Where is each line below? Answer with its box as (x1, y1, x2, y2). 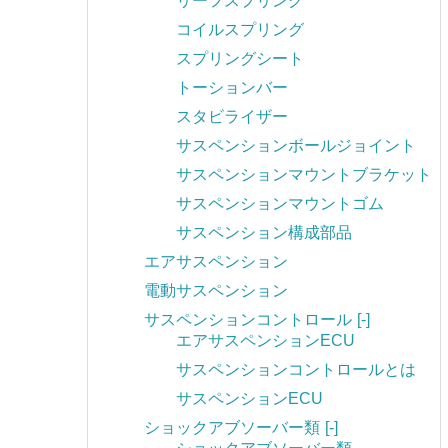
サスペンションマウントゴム (176, 195, 384, 213)
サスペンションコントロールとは (176, 361, 416, 379)
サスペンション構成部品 (176, 224, 352, 242)
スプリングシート (176, 50, 304, 68)
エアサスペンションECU (176, 332, 355, 350)
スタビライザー (176, 108, 288, 126)
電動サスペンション (144, 282, 288, 300)
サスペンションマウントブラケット (176, 166, 432, 184)
